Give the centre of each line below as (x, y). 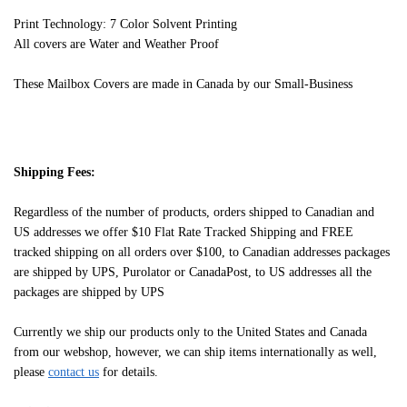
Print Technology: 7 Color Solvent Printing (125, 24)
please (31, 372)
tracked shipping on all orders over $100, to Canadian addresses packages (202, 253)
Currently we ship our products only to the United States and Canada (190, 333)
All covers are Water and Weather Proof (116, 44)
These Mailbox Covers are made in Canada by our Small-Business (183, 84)
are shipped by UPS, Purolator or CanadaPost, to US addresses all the (193, 273)
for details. (129, 372)
